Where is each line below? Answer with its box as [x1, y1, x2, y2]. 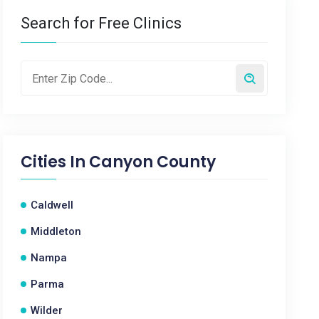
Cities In [21, 151, 90, 173]
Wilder [31, 304, 63, 317]
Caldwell [31, 199, 74, 211]
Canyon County [89, 151, 216, 173]
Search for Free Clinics [21, 14, 182, 32]
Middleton [31, 225, 82, 238]
